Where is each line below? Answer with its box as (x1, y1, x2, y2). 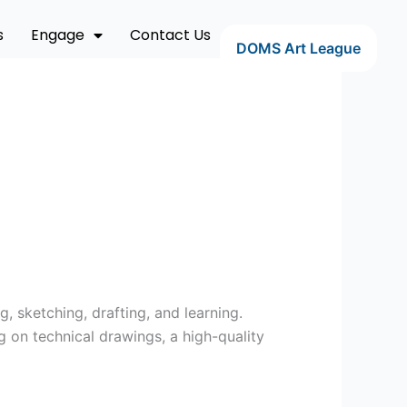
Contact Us (129, 25, 211, 45)
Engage (30, 25, 84, 45)
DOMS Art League (235, 39, 361, 58)
